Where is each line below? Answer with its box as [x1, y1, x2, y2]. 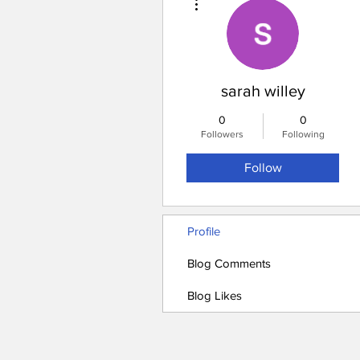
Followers [201, 129, 243, 140]
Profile [187, 224, 220, 238]
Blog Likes [187, 288, 242, 302]
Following [282, 129, 325, 140]
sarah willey [220, 82, 305, 100]
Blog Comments [187, 256, 271, 270]
